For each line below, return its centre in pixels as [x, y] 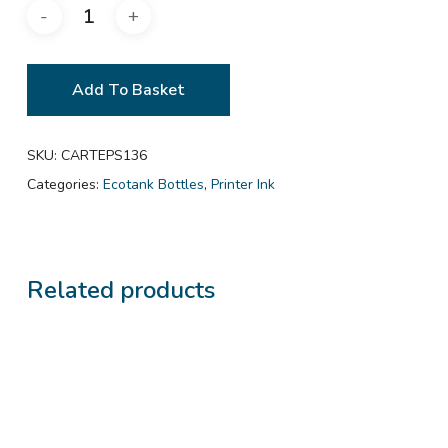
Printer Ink [242, 184]
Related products [120, 289]
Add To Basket [128, 89]
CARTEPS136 [103, 155]
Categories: [64, 184]
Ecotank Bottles [153, 184]
